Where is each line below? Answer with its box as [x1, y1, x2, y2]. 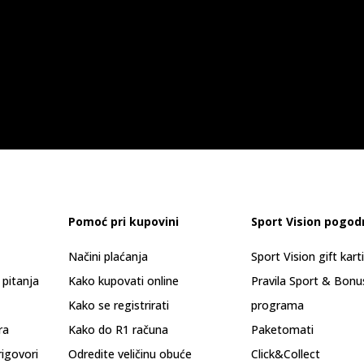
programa [251, 297, 304, 313]
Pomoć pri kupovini [68, 214, 179, 229]
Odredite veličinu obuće [68, 346, 192, 362]
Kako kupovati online [68, 273, 179, 288]
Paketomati [251, 322, 314, 337]
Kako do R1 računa [68, 322, 168, 337]
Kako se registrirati [68, 297, 169, 313]
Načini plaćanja [68, 249, 148, 264]
